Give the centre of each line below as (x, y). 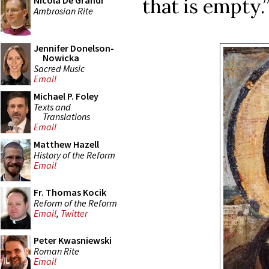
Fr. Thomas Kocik (70, 192)
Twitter (74, 213)
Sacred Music (59, 68)
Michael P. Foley (66, 96)
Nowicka (61, 58)
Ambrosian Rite (63, 11)
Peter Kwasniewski (73, 240)
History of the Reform (74, 155)
